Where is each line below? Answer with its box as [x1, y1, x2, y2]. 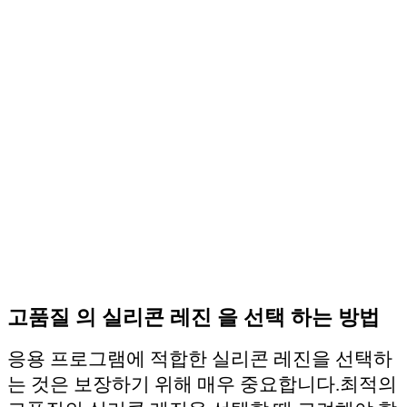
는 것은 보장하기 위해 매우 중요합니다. [7, 372, 340, 395]
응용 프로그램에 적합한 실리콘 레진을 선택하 [7, 347, 392, 370]
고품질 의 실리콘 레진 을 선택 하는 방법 [7, 305, 380, 329]
